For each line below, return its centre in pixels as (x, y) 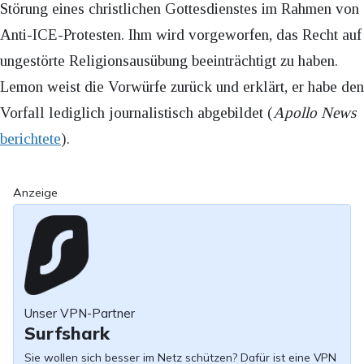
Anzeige (35, 193)
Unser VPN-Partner (79, 314)
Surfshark (67, 333)
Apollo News (314, 113)
